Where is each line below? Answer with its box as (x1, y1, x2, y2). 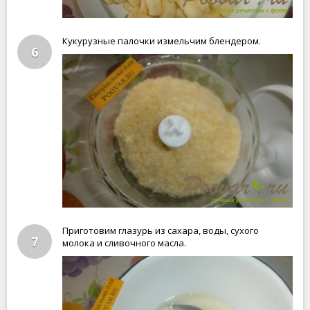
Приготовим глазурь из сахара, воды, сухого (62, 224, 259, 237)
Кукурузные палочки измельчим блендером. (62, 35, 261, 47)
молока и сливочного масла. (62, 237, 186, 249)
